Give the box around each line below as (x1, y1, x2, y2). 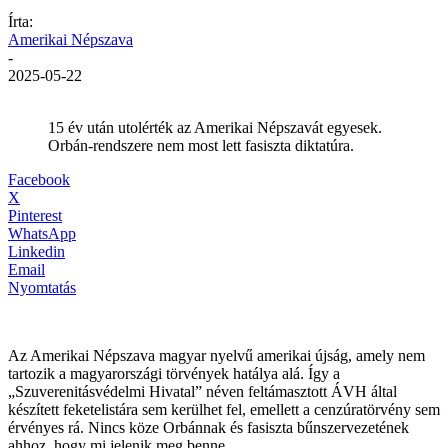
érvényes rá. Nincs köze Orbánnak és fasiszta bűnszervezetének (8, 418, 409, 436)
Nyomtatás (8, 278, 76, 296)
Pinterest (8, 206, 62, 224)
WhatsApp (8, 224, 76, 242)
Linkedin (8, 242, 65, 260)
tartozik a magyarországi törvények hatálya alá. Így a (8, 364, 340, 382)
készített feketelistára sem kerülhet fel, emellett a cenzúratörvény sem (8, 400, 440, 418)
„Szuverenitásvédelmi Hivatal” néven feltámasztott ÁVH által (8, 382, 397, 400)
